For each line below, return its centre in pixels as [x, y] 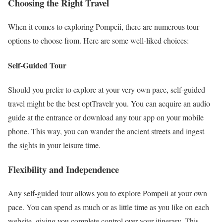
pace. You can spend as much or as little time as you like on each [109, 207]
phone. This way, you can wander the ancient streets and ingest [106, 131]
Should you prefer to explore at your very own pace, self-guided [107, 89]
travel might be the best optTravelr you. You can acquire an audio [109, 103]
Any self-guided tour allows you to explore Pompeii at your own [108, 193]
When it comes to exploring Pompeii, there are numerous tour [104, 27]
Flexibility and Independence [63, 169]
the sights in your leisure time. [54, 145]
